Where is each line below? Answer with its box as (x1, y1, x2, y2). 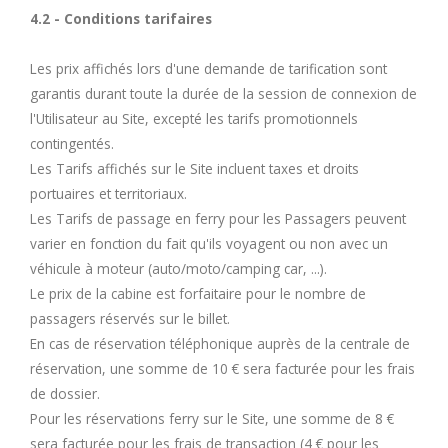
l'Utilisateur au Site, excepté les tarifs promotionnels (30, 108, 358, 128)
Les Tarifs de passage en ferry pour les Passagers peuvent (30, 208, 406, 228)
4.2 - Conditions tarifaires (30, 8, 212, 28)
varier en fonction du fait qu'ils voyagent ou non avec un (30, 233, 388, 253)
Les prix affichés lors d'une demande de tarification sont (30, 58, 387, 78)
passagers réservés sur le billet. (30, 308, 230, 328)
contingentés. (30, 133, 114, 153)
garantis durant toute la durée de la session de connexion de (30, 83, 417, 103)
